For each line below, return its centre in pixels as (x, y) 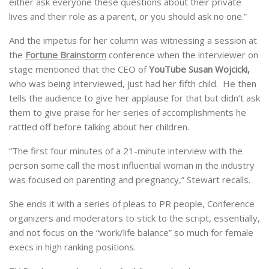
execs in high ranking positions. (72, 247)
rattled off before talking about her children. (99, 127)
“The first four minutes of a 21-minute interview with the (126, 151)
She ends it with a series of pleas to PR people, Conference (132, 204)
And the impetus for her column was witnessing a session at (133, 41)
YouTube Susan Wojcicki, (199, 69)
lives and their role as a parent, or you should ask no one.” (128, 17)
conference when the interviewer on (182, 55)
